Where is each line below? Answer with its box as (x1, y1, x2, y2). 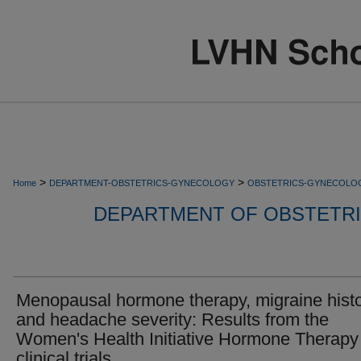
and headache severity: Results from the (16, 309, 329, 330)
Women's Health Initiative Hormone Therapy (16, 329, 359, 349)
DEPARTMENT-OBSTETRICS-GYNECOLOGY (49, 178, 234, 188)
